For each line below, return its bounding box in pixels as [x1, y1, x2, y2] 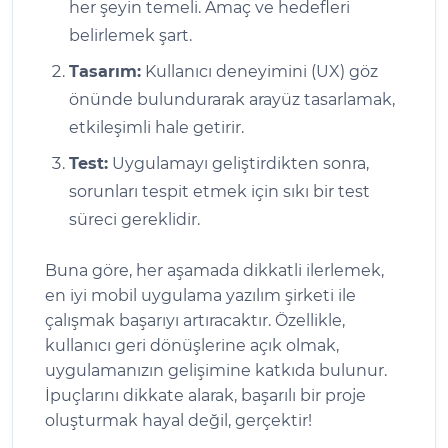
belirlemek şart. [69, 25, 192, 45]
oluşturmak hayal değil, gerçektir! [45, 410, 312, 430]
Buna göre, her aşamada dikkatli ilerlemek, [45, 260, 384, 280]
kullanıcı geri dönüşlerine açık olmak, [45, 335, 339, 355]
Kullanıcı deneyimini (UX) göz [141, 61, 378, 81]
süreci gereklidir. [69, 209, 200, 229]
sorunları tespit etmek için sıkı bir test [69, 181, 370, 201]
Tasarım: [69, 61, 141, 81]
